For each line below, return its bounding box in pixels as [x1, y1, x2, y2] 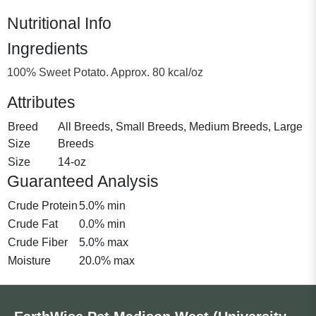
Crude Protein [8, 199, 78, 212]
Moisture [8, 254, 51, 267]
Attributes [7, 92, 75, 111]
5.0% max [79, 236, 128, 248]
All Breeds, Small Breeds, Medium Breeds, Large [58, 120, 303, 133]
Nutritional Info [7, 13, 111, 32]
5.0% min [79, 199, 126, 212]
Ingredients [7, 39, 88, 58]
